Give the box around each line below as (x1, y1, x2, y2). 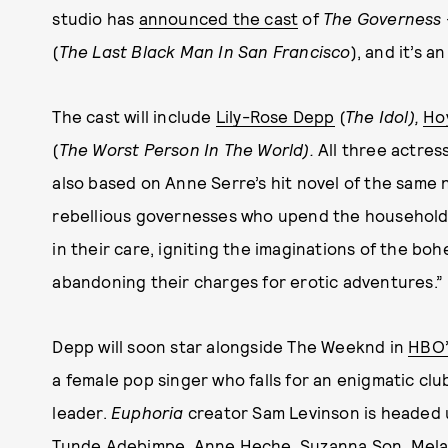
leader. (52, 402, 111, 422)
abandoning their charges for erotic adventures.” (52, 271, 443, 291)
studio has (52, 8, 139, 28)
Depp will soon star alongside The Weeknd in (52, 336, 409, 356)
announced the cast (138, 8, 299, 28)
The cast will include (52, 106, 216, 126)
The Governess (323, 8, 442, 28)
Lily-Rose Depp (215, 106, 335, 126)
